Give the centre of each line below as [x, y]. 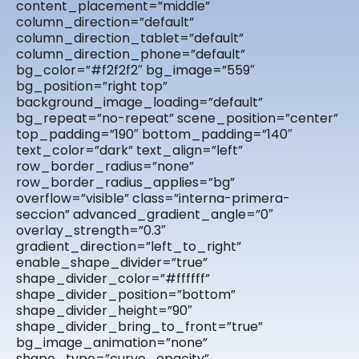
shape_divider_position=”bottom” [126, 295]
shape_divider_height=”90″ [104, 311]
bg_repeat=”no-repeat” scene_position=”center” [177, 119]
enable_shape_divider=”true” [112, 263]
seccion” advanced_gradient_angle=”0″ [145, 215]
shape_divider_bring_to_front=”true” [139, 327]
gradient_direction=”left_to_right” [129, 247]
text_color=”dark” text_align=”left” [129, 151]
